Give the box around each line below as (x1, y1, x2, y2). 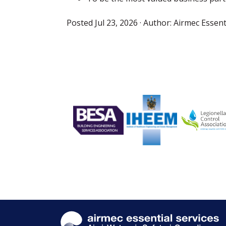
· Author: (140, 17, 174, 28)
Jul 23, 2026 (95, 17, 140, 28)
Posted (67, 17, 95, 28)
